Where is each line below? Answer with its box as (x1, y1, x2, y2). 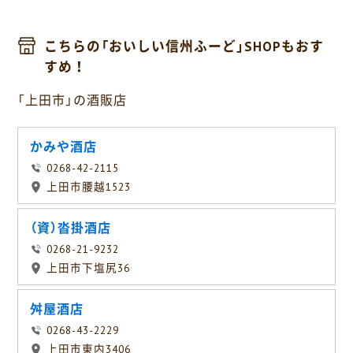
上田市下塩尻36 (46, 261, 131, 276)
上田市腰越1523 (46, 180, 132, 195)
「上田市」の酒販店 (17, 92, 128, 109)
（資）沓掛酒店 (30, 220, 112, 236)
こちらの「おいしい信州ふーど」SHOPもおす (44, 38, 324, 56)
